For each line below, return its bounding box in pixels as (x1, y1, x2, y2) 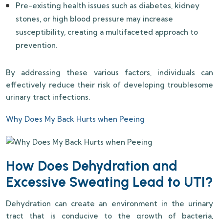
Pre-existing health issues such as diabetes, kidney (16, 1, 199, 11)
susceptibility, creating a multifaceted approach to (16, 27, 198, 37)
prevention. (16, 41, 57, 50)
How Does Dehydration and (6, 157, 177, 175)
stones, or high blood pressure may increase (16, 14, 173, 24)
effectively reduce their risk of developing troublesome (6, 80, 213, 90)
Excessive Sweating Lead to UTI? (6, 174, 213, 191)
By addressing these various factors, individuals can (6, 68, 213, 78)
